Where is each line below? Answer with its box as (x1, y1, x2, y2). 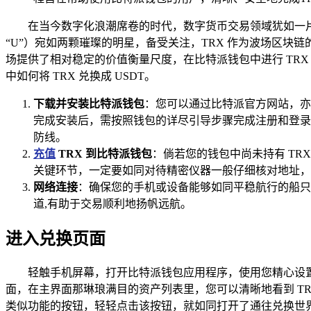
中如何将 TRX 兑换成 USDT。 (6, 69, 155, 82)
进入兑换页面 (6, 229, 106, 248)
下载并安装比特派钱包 (33, 97, 144, 110)
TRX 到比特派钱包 (56, 147, 152, 160)
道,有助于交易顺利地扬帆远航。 (33, 197, 192, 210)
